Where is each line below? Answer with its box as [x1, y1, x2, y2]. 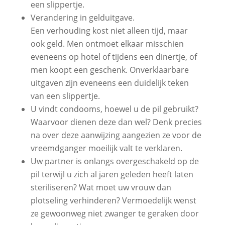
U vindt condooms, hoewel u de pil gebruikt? [30, 103, 198, 115]
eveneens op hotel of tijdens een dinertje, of [30, 51, 197, 62]
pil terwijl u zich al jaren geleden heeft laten [30, 169, 193, 180]
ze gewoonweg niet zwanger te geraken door [30, 208, 199, 219]
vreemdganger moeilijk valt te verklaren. [30, 143, 182, 154]
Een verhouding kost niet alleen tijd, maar [30, 25, 188, 36]
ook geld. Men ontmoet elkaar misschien [30, 38, 184, 49]
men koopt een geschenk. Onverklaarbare [30, 64, 189, 75]
